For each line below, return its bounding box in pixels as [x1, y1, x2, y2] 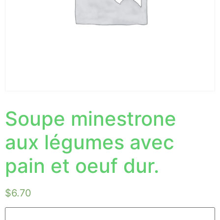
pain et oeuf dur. [5, 153, 159, 178]
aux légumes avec [5, 130, 174, 154]
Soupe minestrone [5, 106, 176, 131]
